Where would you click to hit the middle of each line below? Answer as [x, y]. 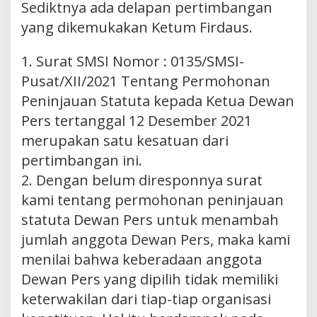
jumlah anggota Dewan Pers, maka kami [156, 239]
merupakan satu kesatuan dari [125, 140]
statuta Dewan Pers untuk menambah [150, 219]
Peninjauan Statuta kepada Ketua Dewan [158, 100]
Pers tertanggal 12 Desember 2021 [137, 120]
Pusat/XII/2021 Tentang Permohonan [146, 81]
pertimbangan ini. [82, 160]
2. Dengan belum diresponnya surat [142, 180]
